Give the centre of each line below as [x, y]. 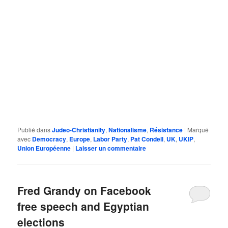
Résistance [166, 130]
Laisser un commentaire [111, 148]
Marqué [198, 130]
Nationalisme [128, 130]
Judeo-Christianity [79, 130]
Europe [80, 139]
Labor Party [110, 139]
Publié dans [34, 130]
